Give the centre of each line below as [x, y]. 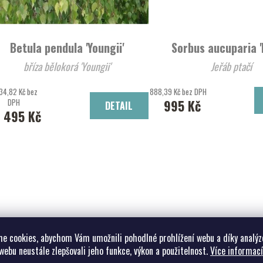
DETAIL [119, 105]
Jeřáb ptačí [231, 66]
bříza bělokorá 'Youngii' [67, 66]
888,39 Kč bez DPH [178, 91]
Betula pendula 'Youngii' [67, 47]
